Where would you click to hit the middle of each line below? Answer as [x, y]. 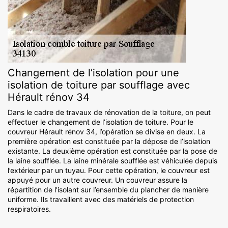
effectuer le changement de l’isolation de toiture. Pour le [101, 122]
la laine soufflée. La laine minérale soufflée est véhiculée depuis [112, 161]
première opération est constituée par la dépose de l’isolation [109, 141]
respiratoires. [29, 209]
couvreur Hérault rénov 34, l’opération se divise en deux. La [107, 132]
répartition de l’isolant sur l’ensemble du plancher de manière [108, 190]
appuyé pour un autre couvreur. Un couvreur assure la [97, 180]
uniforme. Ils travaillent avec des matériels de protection [101, 199]
